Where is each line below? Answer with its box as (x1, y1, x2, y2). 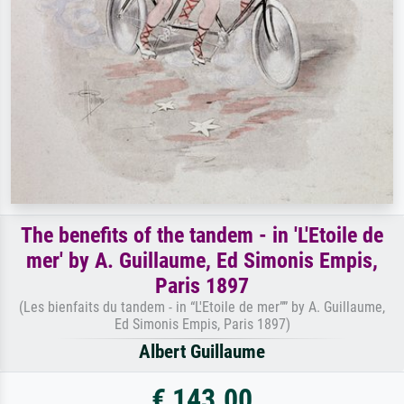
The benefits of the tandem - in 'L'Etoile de (21, 222, 383, 248)
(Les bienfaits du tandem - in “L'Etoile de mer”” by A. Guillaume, (19, 298, 385, 316)
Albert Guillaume (139, 340, 265, 363)
